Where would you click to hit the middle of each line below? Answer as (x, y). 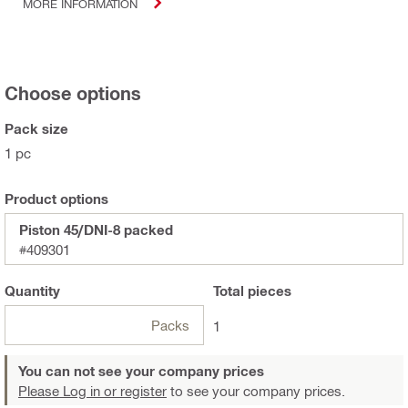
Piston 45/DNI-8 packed (96, 230)
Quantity (32, 291)
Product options (56, 199)
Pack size (36, 129)
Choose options (73, 93)
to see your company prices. (256, 391)
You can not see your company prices (141, 371)
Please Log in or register (92, 391)
